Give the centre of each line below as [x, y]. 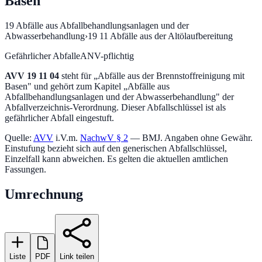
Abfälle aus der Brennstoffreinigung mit [171, 75]
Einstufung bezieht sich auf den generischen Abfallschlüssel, [116, 148]
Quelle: [18, 137]
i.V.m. [67, 137]
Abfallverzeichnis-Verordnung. [62, 107]
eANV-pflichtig [105, 56]
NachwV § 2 [104, 137]
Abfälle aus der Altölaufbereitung [171, 36]
